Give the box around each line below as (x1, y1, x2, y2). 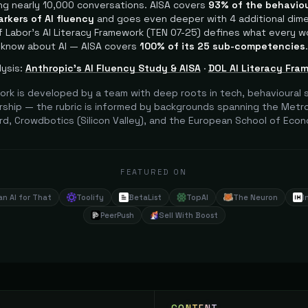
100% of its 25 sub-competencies (139, 40, 305, 52)
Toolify (76, 192, 104, 202)
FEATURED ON (120, 167, 188, 177)
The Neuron (233, 192, 278, 202)
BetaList (129, 192, 162, 202)
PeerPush (100, 210, 134, 220)
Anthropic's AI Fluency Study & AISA (25, 62, 201, 74)
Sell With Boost (158, 210, 218, 220)
